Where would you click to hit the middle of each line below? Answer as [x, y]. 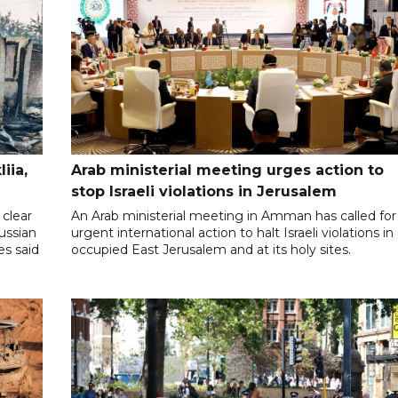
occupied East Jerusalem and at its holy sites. [211, 250]
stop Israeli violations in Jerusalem [204, 192]
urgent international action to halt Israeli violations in [233, 233]
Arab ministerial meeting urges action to [228, 171]
